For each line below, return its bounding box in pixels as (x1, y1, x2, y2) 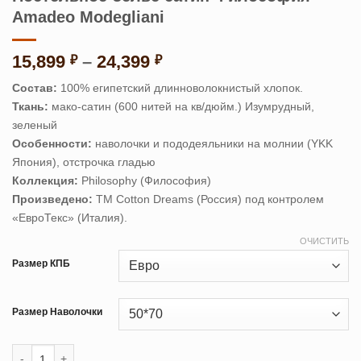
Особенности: (12, 136, 92, 150)
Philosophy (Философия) (78, 173, 211, 187)
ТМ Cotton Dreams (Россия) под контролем (96, 192, 324, 205)
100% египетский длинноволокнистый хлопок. (57, 81, 303, 94)
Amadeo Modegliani (12, 8, 164, 26)
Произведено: (12, 192, 96, 205)
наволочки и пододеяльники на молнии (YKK (92, 136, 333, 150)
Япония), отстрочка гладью (12, 155, 156, 168)
